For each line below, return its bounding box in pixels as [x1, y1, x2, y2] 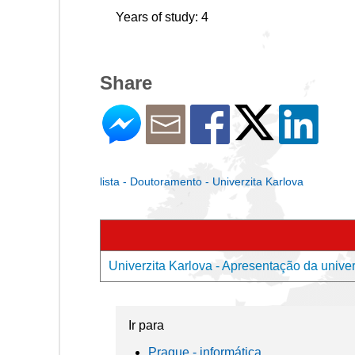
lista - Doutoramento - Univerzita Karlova [100, 175, 303, 188]
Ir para [128, 319, 164, 332]
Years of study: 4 [116, 10, 208, 24]
